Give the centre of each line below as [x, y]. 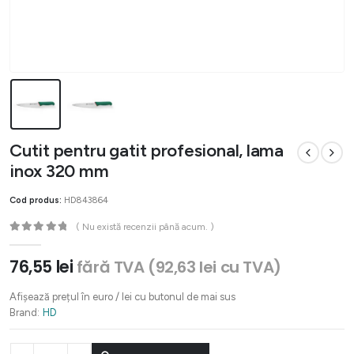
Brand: [24, 312]
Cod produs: [37, 200]
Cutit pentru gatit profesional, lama [147, 150]
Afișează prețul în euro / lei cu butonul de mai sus [122, 296]
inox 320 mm [59, 171]
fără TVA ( [116, 267]
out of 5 [36, 240]
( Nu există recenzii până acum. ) [145, 226]
